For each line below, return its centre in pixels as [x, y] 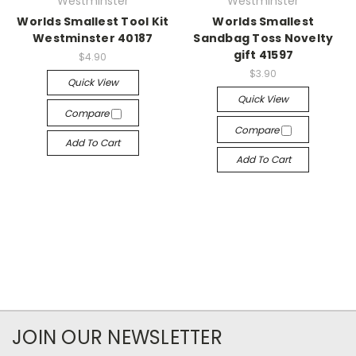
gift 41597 [263, 55]
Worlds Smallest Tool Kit [93, 21]
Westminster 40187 [93, 38]
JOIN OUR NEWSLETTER [117, 337]
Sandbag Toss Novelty [263, 38]
